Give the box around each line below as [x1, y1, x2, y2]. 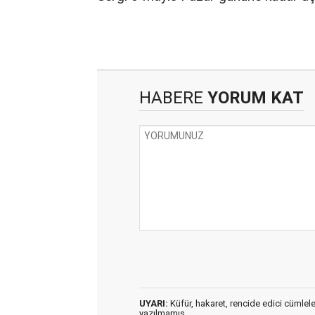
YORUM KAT [203, 88, 304, 108]
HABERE [139, 88, 203, 108]
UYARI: [139, 298, 168, 309]
